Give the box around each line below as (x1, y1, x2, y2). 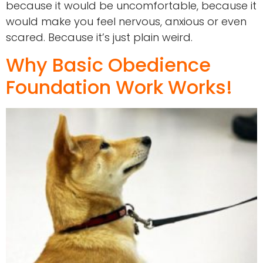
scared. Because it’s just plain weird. (6, 30, 193, 45)
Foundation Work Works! (6, 73, 232, 100)
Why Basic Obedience (6, 51, 211, 78)
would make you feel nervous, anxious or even (6, 14, 247, 29)
